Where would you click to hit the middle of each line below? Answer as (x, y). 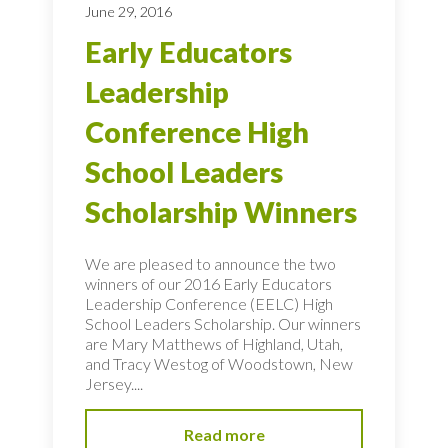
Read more (224, 434)
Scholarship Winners (221, 211)
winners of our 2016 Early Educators (208, 284)
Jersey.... (114, 384)
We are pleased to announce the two (210, 264)
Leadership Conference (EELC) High (209, 304)
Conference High (197, 131)
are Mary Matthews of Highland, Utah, (214, 344)
